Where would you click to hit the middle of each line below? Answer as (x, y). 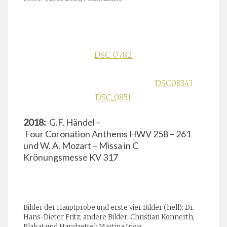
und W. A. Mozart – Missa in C (81, 145)
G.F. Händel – (75, 122)
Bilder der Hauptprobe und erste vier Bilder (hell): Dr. (109, 207)
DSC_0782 (113, 54)
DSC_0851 (113, 97)
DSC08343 (174, 83)
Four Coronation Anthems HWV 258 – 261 (107, 134)
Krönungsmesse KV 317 (71, 157)
